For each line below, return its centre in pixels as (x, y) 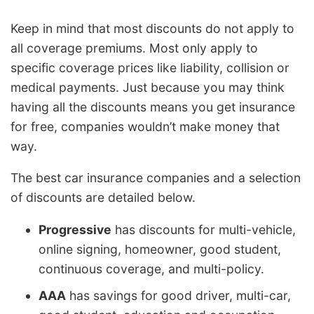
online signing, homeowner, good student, (160, 250)
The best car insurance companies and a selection (156, 178)
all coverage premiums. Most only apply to (134, 48)
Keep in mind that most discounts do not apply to (152, 28)
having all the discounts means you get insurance (153, 107)
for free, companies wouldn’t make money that (145, 126)
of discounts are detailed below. (103, 198)
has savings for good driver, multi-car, (178, 296)
